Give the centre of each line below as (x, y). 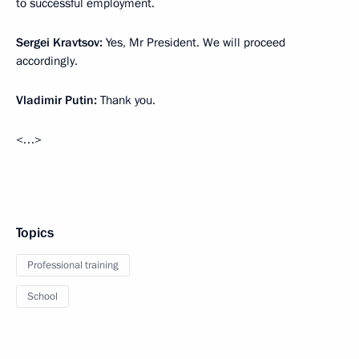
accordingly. (47, 61)
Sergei (33, 42)
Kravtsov (76, 42)
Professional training (73, 265)
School (42, 296)
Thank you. (126, 100)
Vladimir (39, 100)
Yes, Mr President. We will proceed (194, 42)
